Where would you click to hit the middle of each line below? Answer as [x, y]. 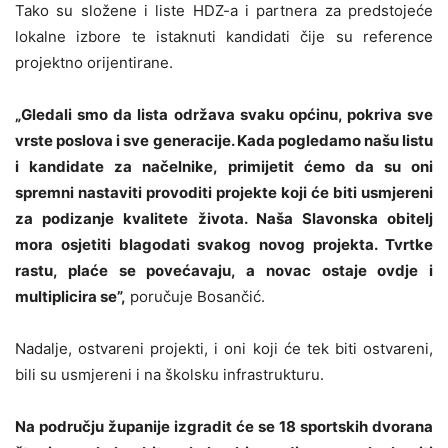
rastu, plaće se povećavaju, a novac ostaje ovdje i [224, 270]
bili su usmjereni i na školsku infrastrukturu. [169, 374]
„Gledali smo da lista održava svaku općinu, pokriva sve [224, 114]
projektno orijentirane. [94, 62]
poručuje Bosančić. [195, 296]
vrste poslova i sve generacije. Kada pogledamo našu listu [224, 140]
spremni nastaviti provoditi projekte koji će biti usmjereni [224, 192]
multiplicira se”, [70, 296]
